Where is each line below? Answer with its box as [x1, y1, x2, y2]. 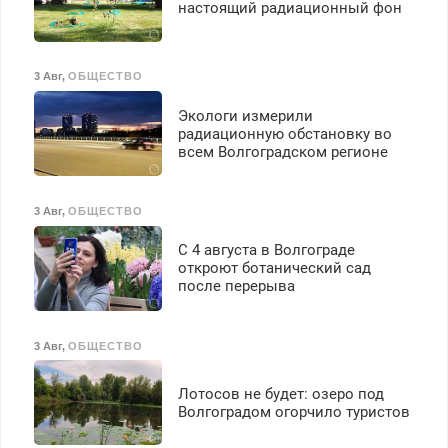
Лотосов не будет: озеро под [177, 384, 384, 403]
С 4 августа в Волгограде [177, 241, 355, 260]
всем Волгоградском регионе [177, 142, 388, 161]
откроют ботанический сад [177, 259, 371, 278]
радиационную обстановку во [177, 124, 392, 143]
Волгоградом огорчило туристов [177, 402, 410, 421]
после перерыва [177, 277, 295, 296]
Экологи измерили [177, 106, 313, 125]
